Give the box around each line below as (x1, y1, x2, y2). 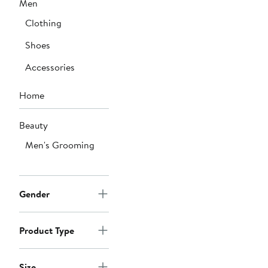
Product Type (19, 224, 74, 237)
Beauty (19, 118, 48, 132)
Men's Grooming (25, 138, 95, 152)
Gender (19, 187, 50, 201)
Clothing (25, 16, 62, 30)
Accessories (25, 60, 75, 74)
